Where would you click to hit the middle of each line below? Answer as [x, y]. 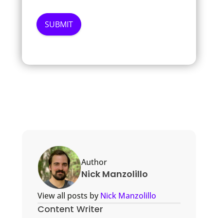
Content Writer [70, 209]
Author [94, 162]
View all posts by [69, 196]
